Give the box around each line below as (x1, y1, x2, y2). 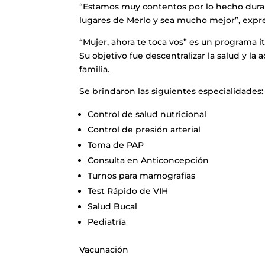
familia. (79, 64, 110, 75)
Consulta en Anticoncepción (88, 155, 209, 166)
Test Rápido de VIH (88, 186, 169, 197)
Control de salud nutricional (88, 109, 207, 120)
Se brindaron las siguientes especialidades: (79, 86, 264, 97)
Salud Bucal (88, 201, 138, 212)
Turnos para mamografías (88, 170, 196, 182)
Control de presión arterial (88, 124, 201, 135)
